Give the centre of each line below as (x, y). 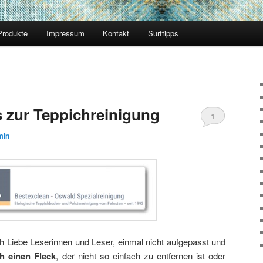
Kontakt (116, 33)
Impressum (65, 33)
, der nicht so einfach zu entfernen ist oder (141, 255)
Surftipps (163, 33)
